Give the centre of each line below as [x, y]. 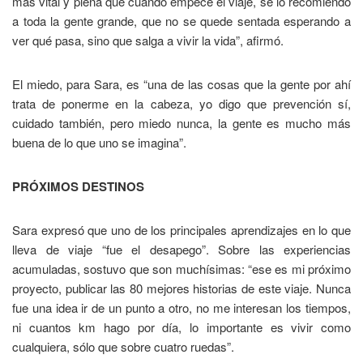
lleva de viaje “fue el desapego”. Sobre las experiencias [181, 250]
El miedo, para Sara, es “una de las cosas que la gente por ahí [181, 84]
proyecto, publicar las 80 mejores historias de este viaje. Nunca [181, 288]
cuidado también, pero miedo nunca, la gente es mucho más [181, 123]
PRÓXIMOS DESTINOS [78, 187]
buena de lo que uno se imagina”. [99, 143]
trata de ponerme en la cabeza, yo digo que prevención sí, [181, 104]
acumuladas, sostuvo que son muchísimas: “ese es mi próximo [181, 269]
